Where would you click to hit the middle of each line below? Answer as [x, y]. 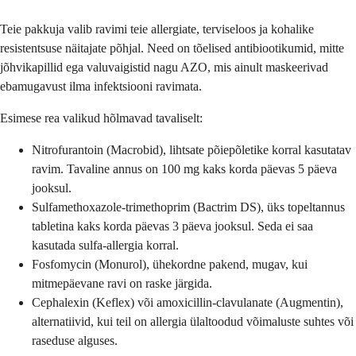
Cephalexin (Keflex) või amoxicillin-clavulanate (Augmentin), [188, 302]
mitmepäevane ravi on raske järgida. [122, 283]
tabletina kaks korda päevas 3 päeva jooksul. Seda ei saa [172, 226]
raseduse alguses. [75, 340]
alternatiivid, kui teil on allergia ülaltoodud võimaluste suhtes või [193, 321]
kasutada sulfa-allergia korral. [105, 245]
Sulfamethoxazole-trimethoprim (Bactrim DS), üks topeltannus [188, 207]
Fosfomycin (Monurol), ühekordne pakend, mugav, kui [170, 264]
